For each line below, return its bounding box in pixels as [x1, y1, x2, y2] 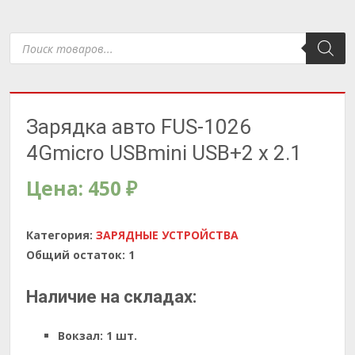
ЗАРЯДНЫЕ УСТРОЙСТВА [96, 227, 239, 242]
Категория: [26, 227, 96, 242]
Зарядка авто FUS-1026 [26, 115, 251, 139]
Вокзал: [58, 328, 103, 343]
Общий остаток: [26, 247, 125, 262]
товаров [9, 40, 59, 55]
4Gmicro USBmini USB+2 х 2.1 [26, 141, 302, 165]
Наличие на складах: [26, 287, 197, 307]
